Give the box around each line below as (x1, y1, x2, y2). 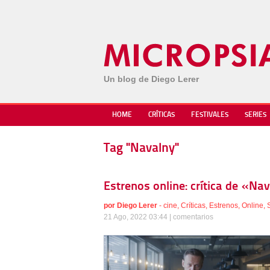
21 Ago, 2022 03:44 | (104, 213, 173, 221)
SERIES (245, 111, 266, 119)
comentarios (173, 213, 213, 221)
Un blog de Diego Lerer (104, 74, 199, 84)
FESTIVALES (191, 111, 228, 119)
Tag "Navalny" (104, 142, 179, 155)
